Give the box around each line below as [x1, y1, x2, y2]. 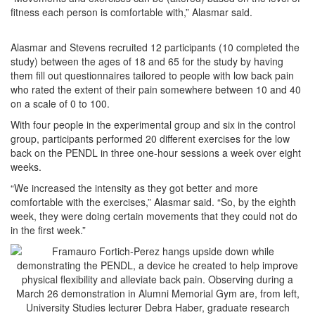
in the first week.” [11, 223, 86, 238]
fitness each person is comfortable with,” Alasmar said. [11, 5, 252, 20]
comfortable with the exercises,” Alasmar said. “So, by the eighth [11, 195, 296, 210]
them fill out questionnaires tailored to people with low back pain [11, 68, 294, 83]
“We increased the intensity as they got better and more [11, 181, 258, 195]
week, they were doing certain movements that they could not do [11, 209, 297, 224]
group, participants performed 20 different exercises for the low [11, 131, 290, 146]
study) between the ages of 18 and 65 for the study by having [11, 54, 283, 69]
